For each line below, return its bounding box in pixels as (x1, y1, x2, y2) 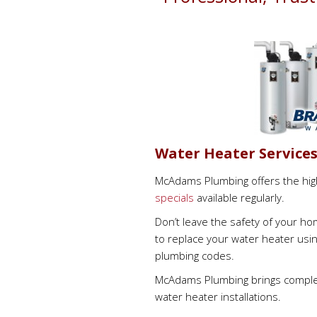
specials (155, 190, 194, 204)
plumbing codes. (155, 248, 234, 263)
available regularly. (194, 190, 284, 204)
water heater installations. (155, 289, 281, 304)
